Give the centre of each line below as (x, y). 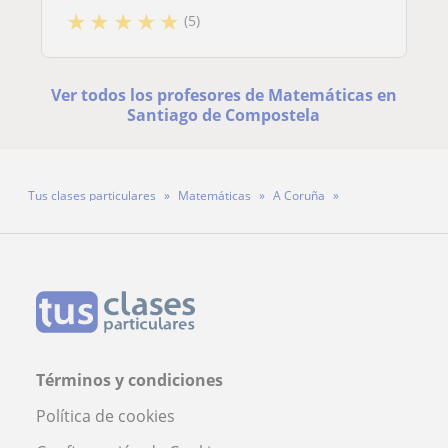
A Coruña (299, 195)
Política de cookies (105, 415)
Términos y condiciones (129, 379)
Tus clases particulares (92, 195)
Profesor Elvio (220, 225)
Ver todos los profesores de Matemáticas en (223, 94)
